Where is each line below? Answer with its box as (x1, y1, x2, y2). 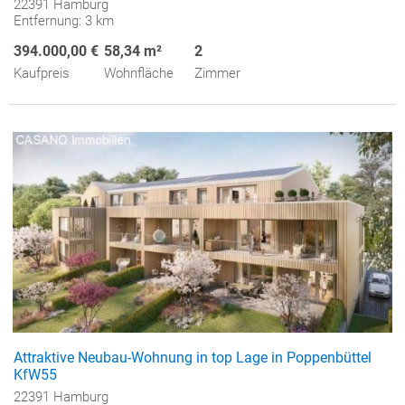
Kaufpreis (14, 65, 70, 82)
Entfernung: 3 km (14, 13, 114, 30)
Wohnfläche (104, 65, 174, 82)
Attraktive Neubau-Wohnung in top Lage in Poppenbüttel (14, 348, 372, 366)
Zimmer (194, 65, 240, 82)
